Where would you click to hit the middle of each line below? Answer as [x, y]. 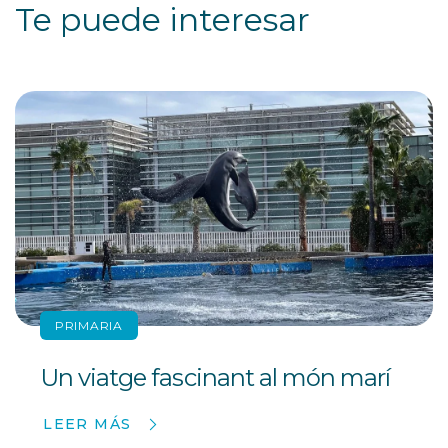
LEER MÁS [87, 424]
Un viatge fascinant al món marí [215, 378]
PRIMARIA [89, 326]
